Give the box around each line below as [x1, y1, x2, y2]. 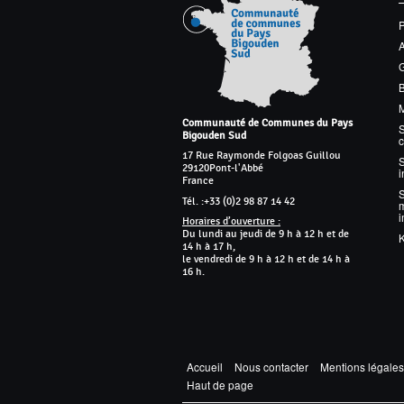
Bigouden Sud [182, 128, 246, 142]
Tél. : [182, 194, 204, 207]
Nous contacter [234, 358, 308, 374]
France [182, 174, 214, 188]
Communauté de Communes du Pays [182, 115, 353, 129]
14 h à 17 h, [182, 239, 235, 252]
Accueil [187, 358, 223, 374]
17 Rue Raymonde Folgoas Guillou [182, 149, 341, 162]
